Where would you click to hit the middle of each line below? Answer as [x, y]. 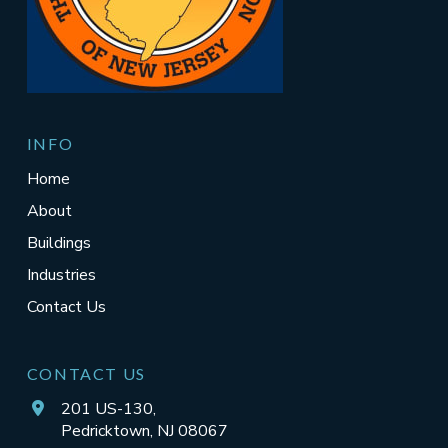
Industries [61, 275]
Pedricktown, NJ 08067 [144, 431]
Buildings [58, 243]
